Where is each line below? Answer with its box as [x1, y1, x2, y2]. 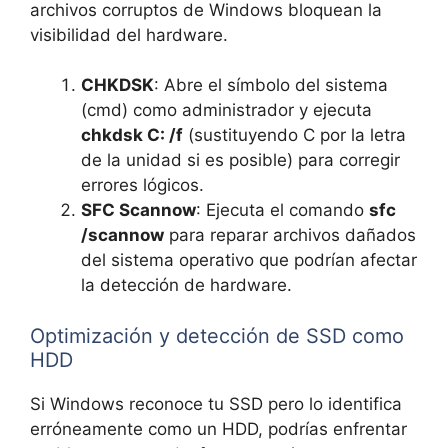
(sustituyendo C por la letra [183, 125, 406, 146]
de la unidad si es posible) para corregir [81, 150, 400, 171]
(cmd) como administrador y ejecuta [81, 100, 372, 121]
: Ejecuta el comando [196, 200, 369, 221]
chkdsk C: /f [81, 125, 183, 146]
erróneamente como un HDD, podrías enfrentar [30, 418, 407, 439]
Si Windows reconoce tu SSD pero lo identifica [30, 393, 402, 414]
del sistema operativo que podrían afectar [81, 250, 417, 271]
